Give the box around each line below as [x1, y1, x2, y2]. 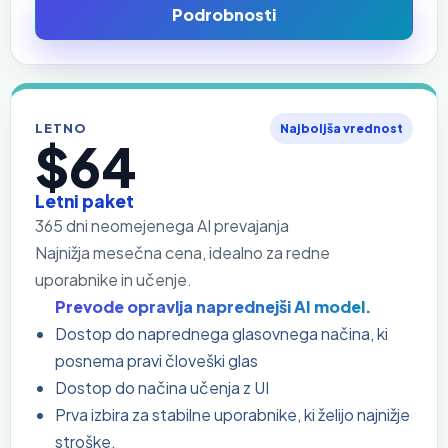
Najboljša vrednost [280, 120, 403, 136]
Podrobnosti [172, 4, 276, 26]
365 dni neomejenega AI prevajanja [35, 214, 289, 236]
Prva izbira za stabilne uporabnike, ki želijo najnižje [55, 403, 410, 425]
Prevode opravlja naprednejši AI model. [55, 295, 372, 317]
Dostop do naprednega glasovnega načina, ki [55, 322, 388, 344]
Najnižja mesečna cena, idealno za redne [35, 241, 330, 263]
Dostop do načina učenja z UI [55, 376, 269, 398]
